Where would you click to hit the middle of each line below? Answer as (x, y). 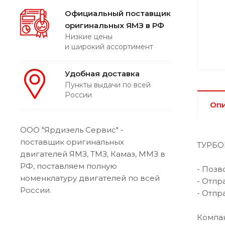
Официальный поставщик (118, 13)
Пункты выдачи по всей (108, 85)
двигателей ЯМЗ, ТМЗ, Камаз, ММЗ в (93, 154)
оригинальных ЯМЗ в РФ (115, 25)
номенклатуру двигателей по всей (90, 178)
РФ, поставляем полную (69, 166)
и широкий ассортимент (109, 46)
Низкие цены (89, 36)
